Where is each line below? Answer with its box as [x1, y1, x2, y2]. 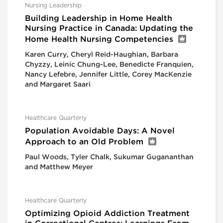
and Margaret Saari [25, 81, 91, 88]
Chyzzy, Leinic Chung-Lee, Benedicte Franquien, [25, 61, 194, 68]
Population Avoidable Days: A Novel [25, 127, 175, 135]
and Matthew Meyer [25, 164, 93, 170]
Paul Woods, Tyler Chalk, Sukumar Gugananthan [25, 154, 194, 160]
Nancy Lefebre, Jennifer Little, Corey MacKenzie [25, 71, 192, 78]
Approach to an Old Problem [25, 138, 143, 146]
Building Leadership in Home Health [25, 14, 172, 22]
